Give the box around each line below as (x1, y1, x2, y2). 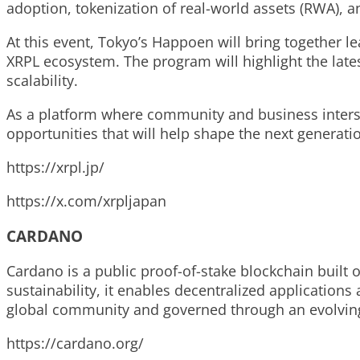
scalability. (6, 71, 78, 91)
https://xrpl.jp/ (6, 157, 104, 178)
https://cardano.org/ (6, 333, 144, 353)
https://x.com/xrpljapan (6, 191, 166, 211)
